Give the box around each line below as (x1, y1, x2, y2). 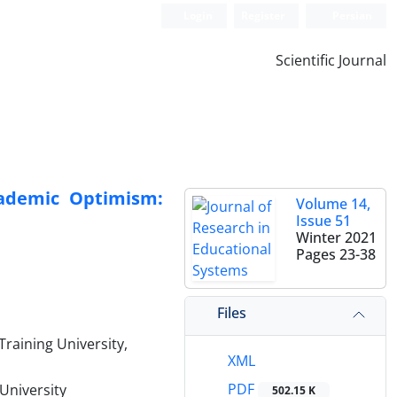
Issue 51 (296, 211, 351, 230)
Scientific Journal (276, 51, 386, 70)
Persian (330, 8, 372, 23)
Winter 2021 (296, 228, 377, 247)
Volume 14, (296, 194, 370, 214)
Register (241, 8, 285, 23)
